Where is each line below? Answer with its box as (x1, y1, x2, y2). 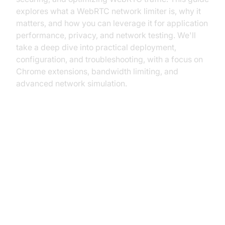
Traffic (16, 146, 52, 161)
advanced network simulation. (16, 78, 127, 88)
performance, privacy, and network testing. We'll (16, 30, 196, 40)
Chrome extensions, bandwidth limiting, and (16, 66, 178, 76)
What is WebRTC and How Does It (16, 191, 205, 206)
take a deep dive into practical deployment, (16, 42, 176, 52)
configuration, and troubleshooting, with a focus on (16, 54, 203, 64)
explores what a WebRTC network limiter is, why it (16, 6, 201, 16)
